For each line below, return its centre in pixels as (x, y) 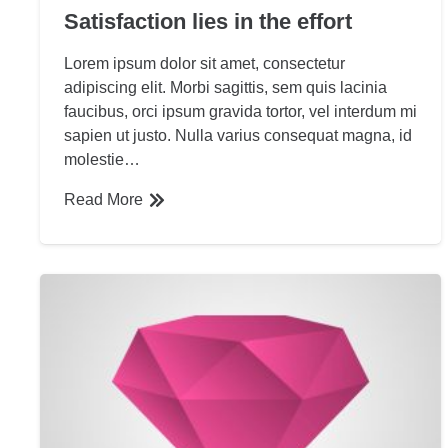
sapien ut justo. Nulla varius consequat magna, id (238, 135)
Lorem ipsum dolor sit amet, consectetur (204, 63)
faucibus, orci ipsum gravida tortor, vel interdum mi (240, 111)
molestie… (102, 159)
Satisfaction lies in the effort (208, 21)
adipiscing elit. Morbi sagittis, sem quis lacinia (225, 87)
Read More (103, 199)
